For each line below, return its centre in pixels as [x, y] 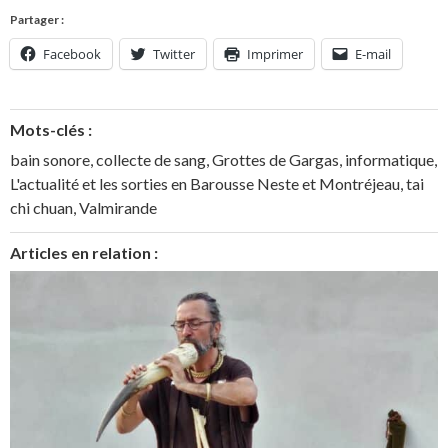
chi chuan [41, 207]
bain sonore [50, 159]
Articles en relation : [84, 252]
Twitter [174, 53]
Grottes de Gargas [275, 159]
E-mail [373, 53]
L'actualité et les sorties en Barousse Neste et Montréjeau [205, 183]
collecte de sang [151, 159]
